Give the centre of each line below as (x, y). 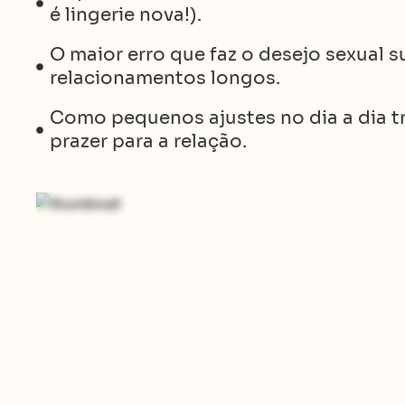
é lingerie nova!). (126, 15)
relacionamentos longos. (165, 78)
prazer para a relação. (148, 141)
